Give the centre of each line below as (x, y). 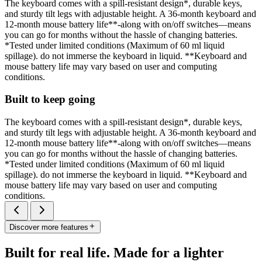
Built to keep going (50, 99)
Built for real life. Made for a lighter (114, 253)
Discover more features (49, 227)
